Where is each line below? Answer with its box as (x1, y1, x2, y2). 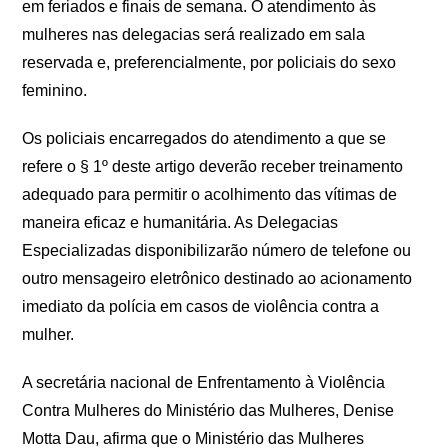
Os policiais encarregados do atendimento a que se (22, 130, 387, 147)
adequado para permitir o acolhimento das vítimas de (22, 186, 398, 203)
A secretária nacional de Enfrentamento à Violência (22, 374, 386, 391)
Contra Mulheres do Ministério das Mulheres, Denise (22, 402, 395, 419)
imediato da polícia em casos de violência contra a (22, 298, 380, 315)
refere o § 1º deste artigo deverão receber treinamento (22, 158, 404, 175)
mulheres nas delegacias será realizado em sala (22, 26, 366, 43)
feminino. (22, 82, 88, 99)
